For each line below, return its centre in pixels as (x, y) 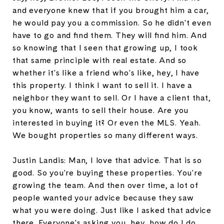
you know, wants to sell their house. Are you (101, 110)
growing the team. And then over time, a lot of (105, 185)
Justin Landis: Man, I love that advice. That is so (107, 160)
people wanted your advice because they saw (103, 197)
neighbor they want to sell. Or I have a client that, (112, 97)
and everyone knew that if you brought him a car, (111, 10)
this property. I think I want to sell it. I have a (102, 85)
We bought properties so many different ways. (105, 135)
